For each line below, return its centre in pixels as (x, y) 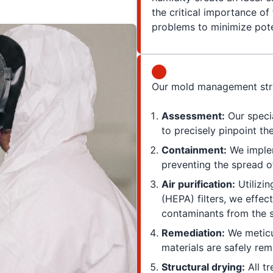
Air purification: (198, 184)
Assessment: (193, 116)
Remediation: (193, 233)
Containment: (194, 150)
